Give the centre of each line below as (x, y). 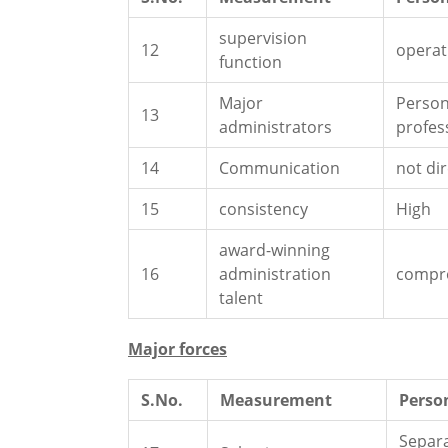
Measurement (276, 400)
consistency (263, 209)
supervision (263, 38)
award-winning (274, 250)
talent (241, 298)
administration (275, 274)
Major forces (177, 349)
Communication (279, 168)
